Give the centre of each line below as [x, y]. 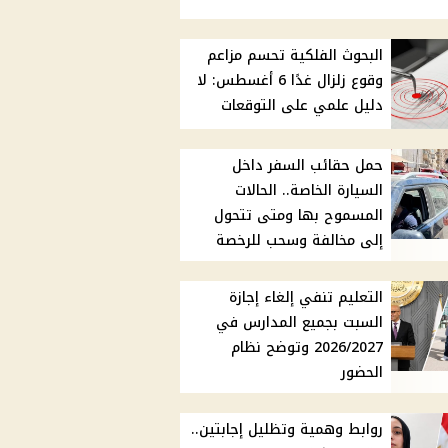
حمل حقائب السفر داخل [308, 166]
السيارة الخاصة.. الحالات [309, 191]
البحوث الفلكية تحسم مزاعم [295, 56]
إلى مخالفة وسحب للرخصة [300, 241]
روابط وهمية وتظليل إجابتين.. [287, 430]
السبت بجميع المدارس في [300, 323]
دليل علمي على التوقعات [302, 106]
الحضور [362, 373]
